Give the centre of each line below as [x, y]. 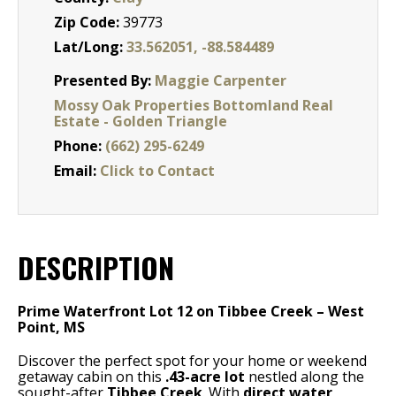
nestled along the [305, 377]
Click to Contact [157, 171]
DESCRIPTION [96, 267]
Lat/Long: [90, 47]
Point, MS [51, 327]
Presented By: [104, 80]
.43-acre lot [205, 377]
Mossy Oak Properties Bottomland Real [194, 105]
